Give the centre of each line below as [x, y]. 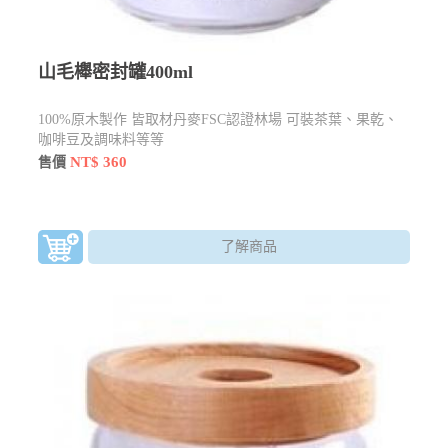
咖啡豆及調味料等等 [101, 139]
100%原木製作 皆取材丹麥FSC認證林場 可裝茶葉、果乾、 [218, 119]
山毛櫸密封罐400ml [116, 71]
